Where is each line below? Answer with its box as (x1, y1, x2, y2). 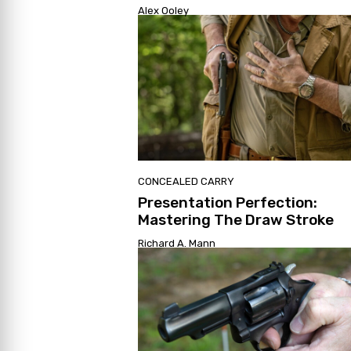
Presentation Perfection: (138, 193, 317, 212)
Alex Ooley (138, 4, 189, 16)
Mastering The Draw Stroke (138, 210, 334, 229)
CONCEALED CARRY (138, 175, 234, 187)
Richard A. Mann (138, 237, 215, 249)
